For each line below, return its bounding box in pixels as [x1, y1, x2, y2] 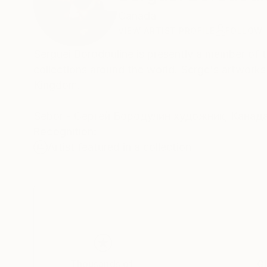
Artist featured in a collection [48, 141, 191, 153]
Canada [118, 10, 156, 22]
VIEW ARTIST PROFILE [118, 26, 215, 36]
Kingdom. [33, 79, 80, 91]
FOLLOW [225, 26, 263, 36]
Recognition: [33, 125, 97, 138]
